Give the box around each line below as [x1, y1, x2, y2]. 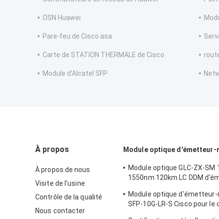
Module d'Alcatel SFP [43, 69, 108, 78]
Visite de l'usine [35, 179, 85, 188]
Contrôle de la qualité [35, 193, 103, 201]
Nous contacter [35, 207, 86, 215]
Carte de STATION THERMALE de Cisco [43, 51, 164, 59]
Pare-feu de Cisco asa [43, 32, 112, 41]
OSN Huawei [43, 14, 81, 22]
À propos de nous [35, 166, 90, 174]
